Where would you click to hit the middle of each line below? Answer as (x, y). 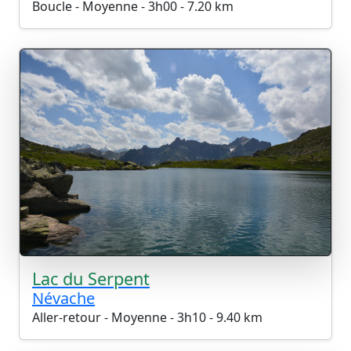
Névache (63, 299)
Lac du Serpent (91, 279)
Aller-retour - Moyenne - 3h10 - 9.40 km (147, 318)
